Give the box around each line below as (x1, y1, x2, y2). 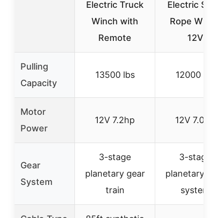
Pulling (20, 61, 48, 72)
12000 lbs (175, 70, 215, 80)
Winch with (91, 16, 138, 26)
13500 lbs (95, 70, 135, 80)
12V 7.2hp (95, 115, 135, 125)
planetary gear (85, 168, 145, 179)
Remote (98, 33, 131, 43)
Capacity (20, 78, 57, 88)
